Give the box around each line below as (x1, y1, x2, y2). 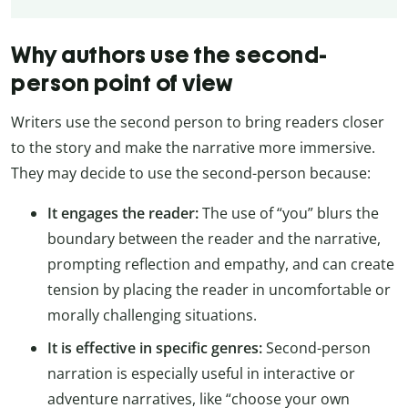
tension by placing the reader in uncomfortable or (47, 280, 391, 300)
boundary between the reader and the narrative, (47, 229, 381, 249)
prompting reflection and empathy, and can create (47, 254, 394, 274)
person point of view (11, 69, 232, 97)
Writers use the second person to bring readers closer (11, 112, 384, 132)
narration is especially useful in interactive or (47, 363, 355, 383)
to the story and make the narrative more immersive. (11, 138, 375, 158)
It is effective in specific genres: (47, 338, 262, 358)
